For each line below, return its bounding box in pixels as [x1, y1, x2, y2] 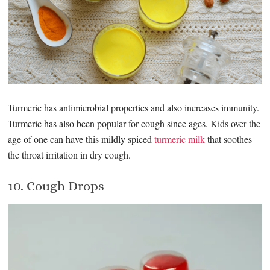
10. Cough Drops [8, 178, 105, 193]
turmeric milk [154, 132, 206, 145]
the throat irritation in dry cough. [8, 148, 131, 161]
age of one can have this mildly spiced [8, 132, 155, 145]
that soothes [205, 132, 253, 145]
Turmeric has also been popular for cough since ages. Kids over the [8, 116, 261, 130]
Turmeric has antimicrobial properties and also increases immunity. [8, 101, 260, 114]
